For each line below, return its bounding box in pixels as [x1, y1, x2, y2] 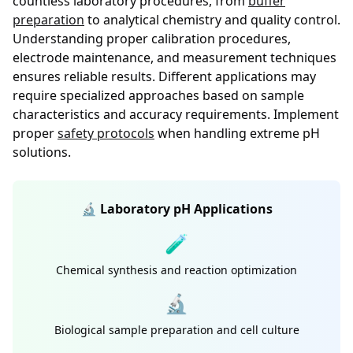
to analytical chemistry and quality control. [84, 11, 340, 28]
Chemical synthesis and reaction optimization [56, 262, 297, 277]
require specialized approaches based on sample [13, 87, 304, 104]
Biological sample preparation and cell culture [54, 322, 299, 337]
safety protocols [58, 124, 154, 142]
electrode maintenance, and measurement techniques [13, 49, 336, 66]
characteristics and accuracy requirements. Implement [13, 106, 339, 123]
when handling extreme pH [154, 124, 320, 142]
